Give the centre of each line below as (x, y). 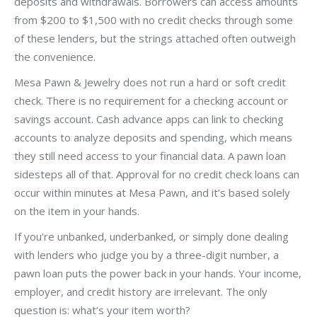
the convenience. (55, 56)
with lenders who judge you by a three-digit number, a (146, 254)
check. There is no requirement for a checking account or (151, 100)
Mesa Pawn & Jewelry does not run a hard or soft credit (150, 82)
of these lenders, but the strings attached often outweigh (155, 38)
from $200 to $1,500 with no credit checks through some (154, 19)
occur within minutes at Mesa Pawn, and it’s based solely (152, 192)
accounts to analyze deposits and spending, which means (153, 137)
